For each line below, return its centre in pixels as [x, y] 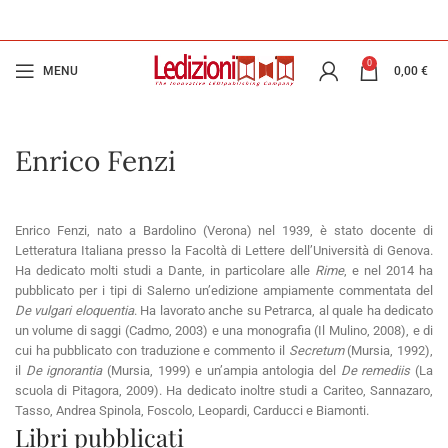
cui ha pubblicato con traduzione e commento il [152, 350]
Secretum [316, 350]
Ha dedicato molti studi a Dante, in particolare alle [165, 270]
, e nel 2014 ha [388, 270]
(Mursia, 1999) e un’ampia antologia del [221, 370]
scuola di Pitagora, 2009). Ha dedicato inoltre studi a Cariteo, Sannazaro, [224, 390]
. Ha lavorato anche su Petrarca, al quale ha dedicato [283, 310]
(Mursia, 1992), [388, 350]
